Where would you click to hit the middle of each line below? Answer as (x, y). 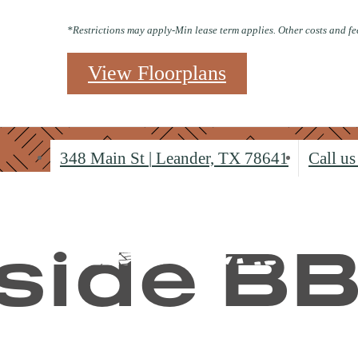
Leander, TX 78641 (220, 158)
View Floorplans (157, 74)
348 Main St (104, 158)
